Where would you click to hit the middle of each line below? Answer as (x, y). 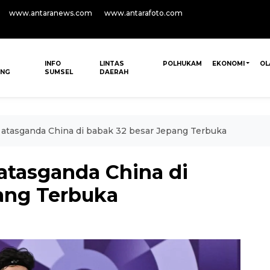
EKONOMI (228, 64)
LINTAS (111, 64)
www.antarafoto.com (143, 13)
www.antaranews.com (51, 13)
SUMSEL (59, 72)
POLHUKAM (182, 64)
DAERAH (114, 72)
